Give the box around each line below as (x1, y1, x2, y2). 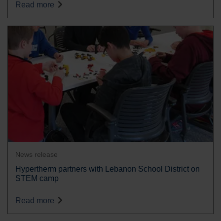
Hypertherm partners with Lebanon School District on (15, 164, 200, 173)
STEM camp (15, 174, 59, 183)
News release (15, 150, 58, 158)
